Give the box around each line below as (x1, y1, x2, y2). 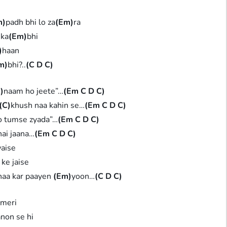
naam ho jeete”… (4, 85, 64, 97)
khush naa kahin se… (11, 99, 85, 111)
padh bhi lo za (6, 16, 56, 28)
